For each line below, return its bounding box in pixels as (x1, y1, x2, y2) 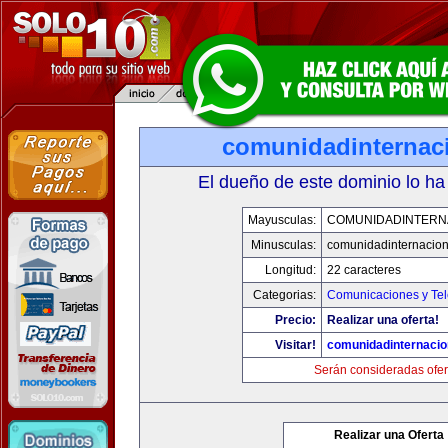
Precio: (274, 313, 316, 327)
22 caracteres (326, 263, 401, 277)
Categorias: (252, 288, 316, 302)
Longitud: (264, 263, 316, 277)
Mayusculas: (247, 213, 316, 227)
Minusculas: (250, 238, 316, 252)
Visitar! (274, 338, 316, 352)
